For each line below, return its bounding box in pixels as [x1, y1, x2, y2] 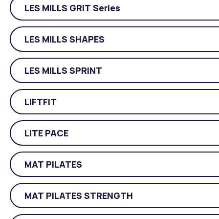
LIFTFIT [24, 95, 57, 108]
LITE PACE [24, 127, 68, 139]
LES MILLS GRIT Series [24, 1, 120, 14]
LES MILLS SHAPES [24, 33, 105, 45]
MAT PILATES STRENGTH [24, 189, 133, 201]
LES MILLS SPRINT [24, 64, 102, 76]
